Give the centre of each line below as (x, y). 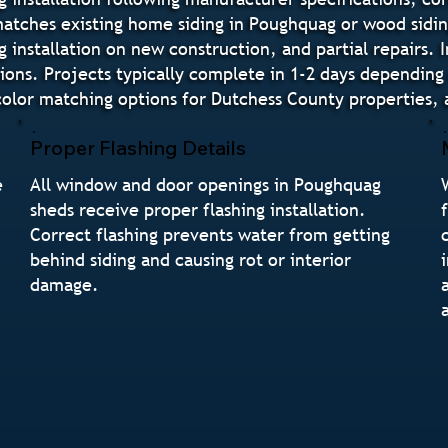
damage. (65, 284)
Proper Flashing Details (138, 147)
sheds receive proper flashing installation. (198, 209)
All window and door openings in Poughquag (206, 184)
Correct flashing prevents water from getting (210, 234)
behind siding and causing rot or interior (191, 259)
